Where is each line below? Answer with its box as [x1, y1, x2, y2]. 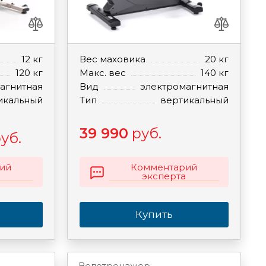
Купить [135, 208, 173, 220]
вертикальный [160, 94, 229, 106]
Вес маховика [79, 53, 145, 65]
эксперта [142, 170, 186, 182]
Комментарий [131, 161, 198, 173]
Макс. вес [79, 67, 126, 78]
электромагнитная [140, 81, 229, 92]
